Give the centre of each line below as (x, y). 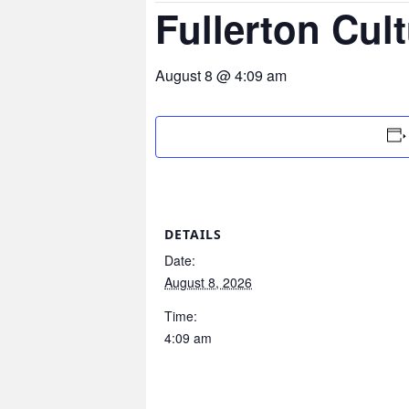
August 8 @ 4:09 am (221, 75)
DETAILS (193, 234)
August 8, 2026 (208, 282)
